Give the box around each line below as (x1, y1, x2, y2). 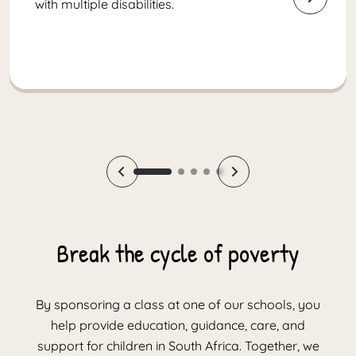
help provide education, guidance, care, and (51, 316, 305, 333)
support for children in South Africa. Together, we (37, 337, 319, 354)
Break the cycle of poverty (56, 235, 300, 270)
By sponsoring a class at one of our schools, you (36, 296, 320, 312)
